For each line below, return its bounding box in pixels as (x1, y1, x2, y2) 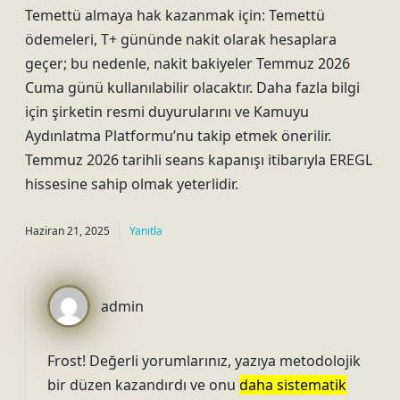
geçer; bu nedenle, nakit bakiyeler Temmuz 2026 (25, 54, 350, 73)
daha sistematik (239, 375, 346, 395)
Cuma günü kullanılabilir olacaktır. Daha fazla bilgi (25, 78, 360, 97)
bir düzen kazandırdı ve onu (47, 375, 239, 395)
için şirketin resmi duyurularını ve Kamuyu (25, 102, 309, 121)
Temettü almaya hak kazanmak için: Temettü (25, 5, 325, 25)
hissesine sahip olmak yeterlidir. (25, 174, 238, 194)
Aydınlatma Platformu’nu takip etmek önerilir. (25, 126, 331, 146)
